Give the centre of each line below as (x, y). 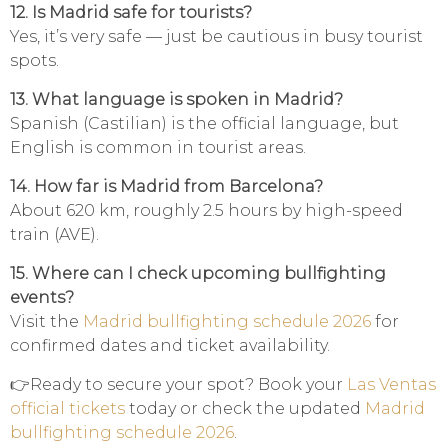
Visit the (46, 322)
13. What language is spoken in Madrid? (176, 100)
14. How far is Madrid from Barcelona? (166, 187)
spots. (34, 61)
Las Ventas (391, 385)
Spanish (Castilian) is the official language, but (204, 124)
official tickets (67, 409)
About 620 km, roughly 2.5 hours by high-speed (206, 211)
